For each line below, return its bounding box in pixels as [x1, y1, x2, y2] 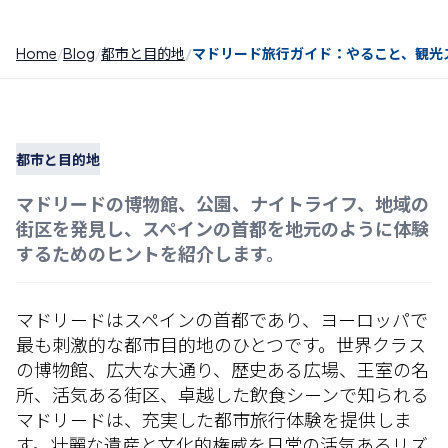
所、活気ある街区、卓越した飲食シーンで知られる [16, 383, 429, 406]
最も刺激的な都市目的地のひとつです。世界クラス [16, 333, 426, 356]
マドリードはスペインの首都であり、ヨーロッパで [16, 308, 428, 331]
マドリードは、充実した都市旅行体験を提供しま [16, 408, 412, 431]
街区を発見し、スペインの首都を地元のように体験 [16, 217, 429, 240]
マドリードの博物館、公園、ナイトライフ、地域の [16, 192, 429, 215]
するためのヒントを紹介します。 [16, 242, 284, 265]
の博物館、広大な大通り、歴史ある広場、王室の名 [16, 358, 429, 381]
